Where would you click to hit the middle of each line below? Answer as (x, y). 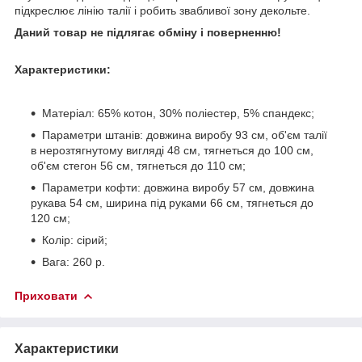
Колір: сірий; (75, 240)
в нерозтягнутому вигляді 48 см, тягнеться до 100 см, (172, 150)
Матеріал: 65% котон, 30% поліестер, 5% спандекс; (178, 113)
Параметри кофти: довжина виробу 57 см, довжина (178, 187)
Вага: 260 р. (74, 261)
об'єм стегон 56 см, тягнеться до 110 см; (138, 165)
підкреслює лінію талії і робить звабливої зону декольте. (162, 10)
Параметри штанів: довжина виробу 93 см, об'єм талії (185, 135)
